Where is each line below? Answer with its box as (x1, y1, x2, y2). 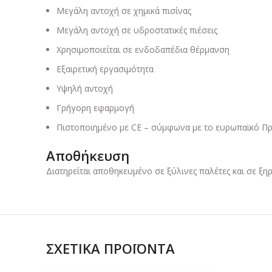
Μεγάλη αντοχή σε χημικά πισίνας (56, 5, 191, 17)
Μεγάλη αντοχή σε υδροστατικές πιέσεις (56, 24, 217, 36)
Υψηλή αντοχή (56, 83, 113, 95)
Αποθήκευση (46, 146, 129, 165)
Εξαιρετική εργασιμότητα (56, 63, 154, 75)
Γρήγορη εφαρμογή (56, 102, 134, 114)
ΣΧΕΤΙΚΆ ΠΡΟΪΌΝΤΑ (46, 239, 175, 258)
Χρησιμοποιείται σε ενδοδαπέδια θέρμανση (56, 44, 229, 56)
